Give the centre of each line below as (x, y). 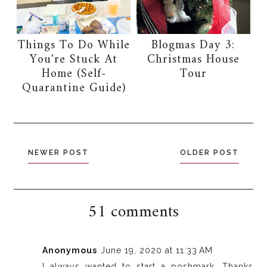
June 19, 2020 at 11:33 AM (157, 250)
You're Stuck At (74, 60)
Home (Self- (74, 74)
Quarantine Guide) (74, 88)
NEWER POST (59, 152)
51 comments (133, 212)
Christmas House (193, 60)
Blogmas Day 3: (193, 45)
